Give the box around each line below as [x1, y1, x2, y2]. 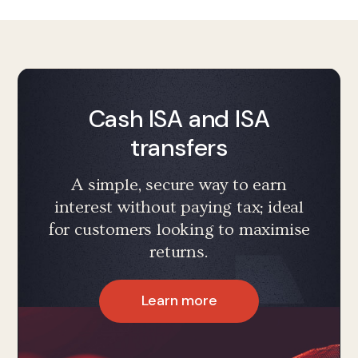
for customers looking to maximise [47, 219, 311, 240]
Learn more [141, 291, 217, 311]
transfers [129, 131, 229, 163]
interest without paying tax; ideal [54, 197, 304, 217]
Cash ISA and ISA [88, 102, 270, 134]
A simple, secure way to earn [71, 174, 287, 195]
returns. [149, 241, 209, 262]
